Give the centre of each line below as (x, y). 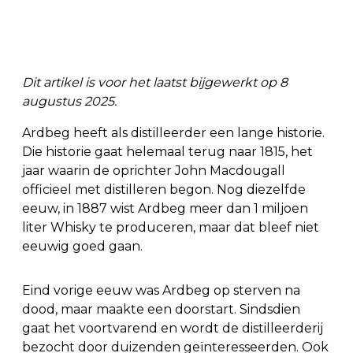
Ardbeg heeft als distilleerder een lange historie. (173, 133)
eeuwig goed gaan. (82, 246)
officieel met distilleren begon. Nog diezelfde (164, 190)
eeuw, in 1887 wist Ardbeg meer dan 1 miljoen (165, 208)
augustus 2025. (69, 101)
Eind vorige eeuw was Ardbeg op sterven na (161, 290)
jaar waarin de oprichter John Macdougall (154, 171)
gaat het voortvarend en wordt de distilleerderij (173, 328)
